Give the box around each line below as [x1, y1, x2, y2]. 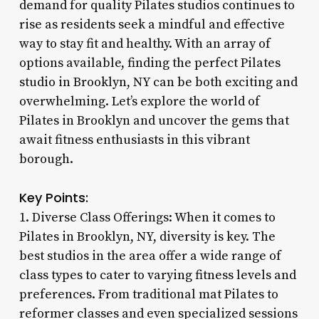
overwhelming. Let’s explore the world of [19, 93, 260, 110]
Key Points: [19, 188, 88, 206]
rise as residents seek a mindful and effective [19, 16, 285, 33]
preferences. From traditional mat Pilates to [19, 286, 278, 303]
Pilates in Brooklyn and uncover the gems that [19, 112, 289, 129]
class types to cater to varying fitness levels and [19, 266, 296, 283]
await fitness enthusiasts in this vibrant [19, 131, 250, 148]
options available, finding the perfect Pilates [19, 54, 281, 71]
